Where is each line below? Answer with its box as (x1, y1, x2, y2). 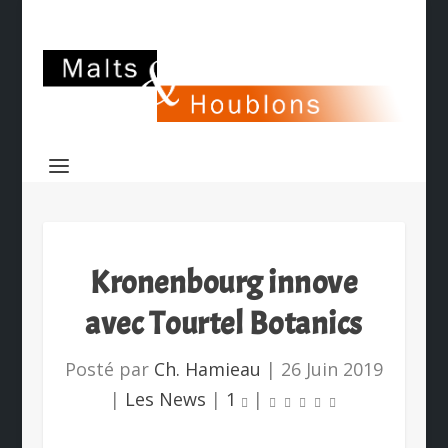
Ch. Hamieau (153, 357, 261, 381)
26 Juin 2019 (280, 357, 383, 381)
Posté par (64, 357, 154, 381)
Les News (124, 387, 206, 411)
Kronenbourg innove (90, 262, 358, 303)
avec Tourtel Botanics (85, 303, 363, 344)
